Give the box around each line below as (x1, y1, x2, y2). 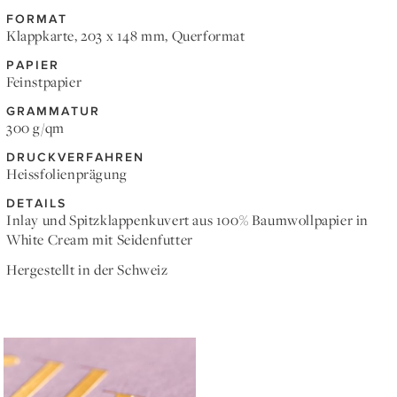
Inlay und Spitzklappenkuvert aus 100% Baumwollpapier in (6, 211, 370, 230)
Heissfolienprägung (6, 165, 128, 183)
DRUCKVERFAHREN (6, 149, 144, 164)
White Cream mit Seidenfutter (6, 230, 193, 249)
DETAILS (6, 195, 66, 210)
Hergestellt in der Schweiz (6, 261, 168, 279)
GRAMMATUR (6, 103, 100, 118)
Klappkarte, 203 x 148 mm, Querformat (6, 27, 245, 45)
